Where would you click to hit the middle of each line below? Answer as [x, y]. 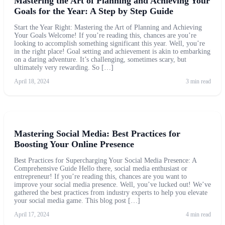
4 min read [198, 215]
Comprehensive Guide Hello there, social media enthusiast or [101, 169]
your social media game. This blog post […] [77, 201]
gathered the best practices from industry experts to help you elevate [111, 193]
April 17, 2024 [32, 215]
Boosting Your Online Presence [74, 144]
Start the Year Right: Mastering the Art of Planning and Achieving [108, 27]
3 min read [198, 81]
